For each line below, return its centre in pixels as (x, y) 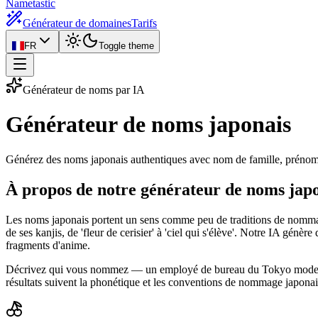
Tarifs (144, 23)
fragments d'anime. (48, 245)
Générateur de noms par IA (84, 90)
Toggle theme (126, 46)
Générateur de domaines (77, 23)
